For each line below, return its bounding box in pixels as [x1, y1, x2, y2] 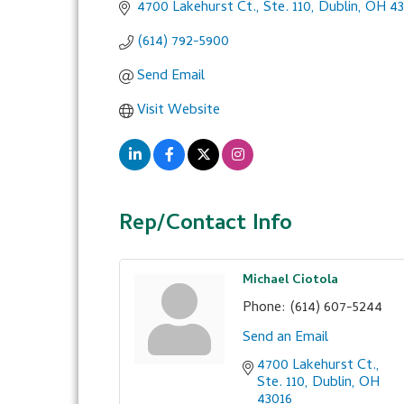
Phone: [243, 297, 286, 320]
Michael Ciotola [243, 271, 338, 291]
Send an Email [243, 326, 328, 350]
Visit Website [137, 99, 220, 123]
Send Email [137, 65, 205, 88]
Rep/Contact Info [119, 207, 292, 243]
